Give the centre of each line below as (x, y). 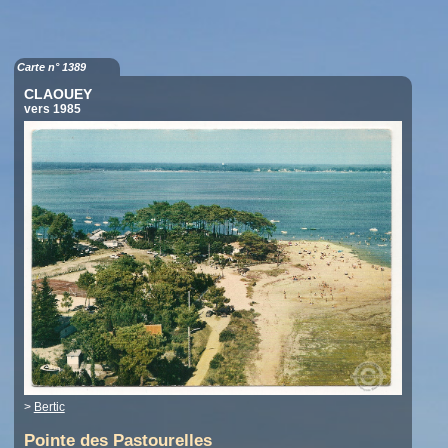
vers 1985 (52, 109)
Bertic (49, 407)
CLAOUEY (57, 94)
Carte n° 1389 (51, 67)
